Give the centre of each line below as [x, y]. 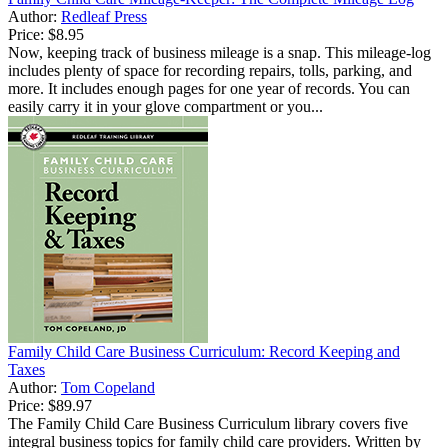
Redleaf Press [104, 16]
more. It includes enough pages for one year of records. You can [209, 88]
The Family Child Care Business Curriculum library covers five [208, 423]
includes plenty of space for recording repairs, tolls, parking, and [210, 70]
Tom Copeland [108, 387]
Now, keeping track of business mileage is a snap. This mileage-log [219, 52]
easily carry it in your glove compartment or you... [165, 106]
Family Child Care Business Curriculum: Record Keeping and [204, 351]
